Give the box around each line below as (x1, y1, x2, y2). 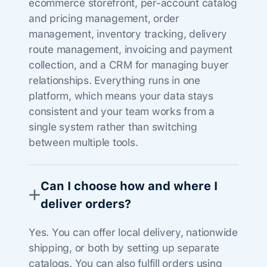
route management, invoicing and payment (29, 42, 232, 55)
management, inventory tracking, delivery (29, 27, 227, 40)
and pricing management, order (29, 11, 179, 24)
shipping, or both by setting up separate (29, 241, 219, 254)
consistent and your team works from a (29, 104, 215, 117)
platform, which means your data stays (29, 89, 213, 102)
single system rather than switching (29, 120, 197, 133)
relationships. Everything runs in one (29, 73, 200, 86)
